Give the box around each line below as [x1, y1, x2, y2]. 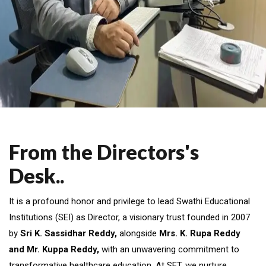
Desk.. [9, 163, 64, 188]
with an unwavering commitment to [99, 243, 239, 255]
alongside [117, 227, 159, 239]
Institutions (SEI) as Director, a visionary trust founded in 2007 [9, 211, 250, 223]
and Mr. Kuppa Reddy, [9, 243, 99, 255]
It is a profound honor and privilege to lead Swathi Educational [9, 195, 250, 207]
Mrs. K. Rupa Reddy [159, 227, 240, 239]
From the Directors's [9, 139, 199, 164]
